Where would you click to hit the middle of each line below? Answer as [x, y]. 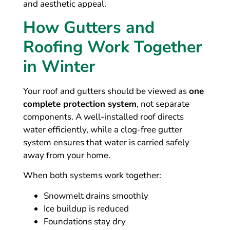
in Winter [59, 66]
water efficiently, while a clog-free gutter [102, 129]
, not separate [163, 104]
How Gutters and [89, 27]
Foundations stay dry [84, 221]
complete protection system [80, 104]
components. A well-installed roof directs [103, 117]
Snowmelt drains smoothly [96, 196]
